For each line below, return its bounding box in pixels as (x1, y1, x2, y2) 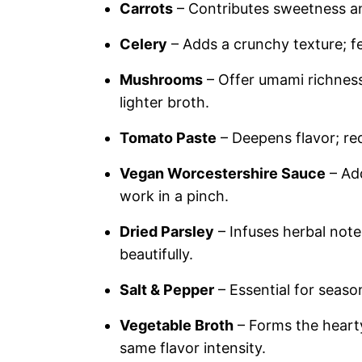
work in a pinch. (120, 187, 229, 204)
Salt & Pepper (120, 281, 214, 298)
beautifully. (120, 246, 193, 263)
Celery (120, 36, 167, 53)
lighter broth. (120, 94, 209, 111)
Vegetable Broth (120, 317, 234, 334)
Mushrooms (120, 71, 203, 88)
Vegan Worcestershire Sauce (120, 165, 326, 182)
